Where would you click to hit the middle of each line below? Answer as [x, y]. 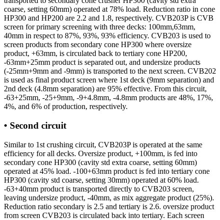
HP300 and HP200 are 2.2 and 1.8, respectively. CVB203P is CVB [109, 18]
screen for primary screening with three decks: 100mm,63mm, [100, 27]
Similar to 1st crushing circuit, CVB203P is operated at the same [103, 144]
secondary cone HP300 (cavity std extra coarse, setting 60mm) [100, 162]
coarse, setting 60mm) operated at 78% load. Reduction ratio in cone [110, 9]
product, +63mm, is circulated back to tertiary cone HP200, [96, 54]
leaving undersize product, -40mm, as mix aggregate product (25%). [109, 197]
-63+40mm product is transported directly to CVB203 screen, [99, 189]
